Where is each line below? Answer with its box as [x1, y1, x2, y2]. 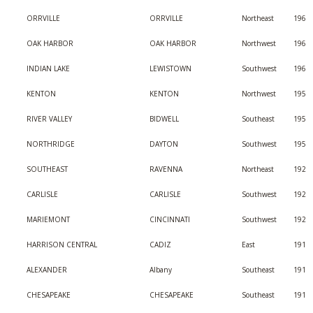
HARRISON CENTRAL [27, 240, 97, 249]
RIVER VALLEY [27, 114, 72, 124]
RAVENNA [150, 164, 182, 174]
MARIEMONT [27, 214, 70, 224]
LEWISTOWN [150, 64, 191, 73]
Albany [150, 265, 172, 275]
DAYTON [150, 139, 178, 149]
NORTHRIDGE [27, 139, 75, 149]
